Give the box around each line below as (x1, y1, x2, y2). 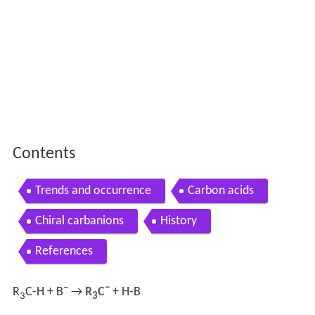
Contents (12, 146, 75, 163)
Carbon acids (187, 184, 254, 198)
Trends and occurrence (34, 184, 151, 198)
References (34, 245, 93, 259)
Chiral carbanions (34, 214, 124, 229)
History (160, 214, 197, 229)
